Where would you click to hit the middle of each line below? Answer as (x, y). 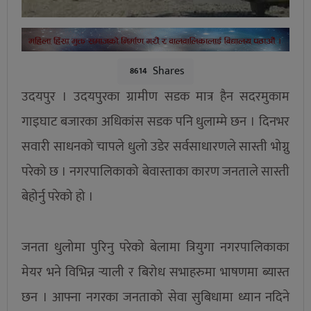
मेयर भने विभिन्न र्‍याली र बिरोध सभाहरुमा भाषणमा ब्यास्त (155, 273)
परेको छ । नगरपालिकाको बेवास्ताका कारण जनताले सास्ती (155, 171)
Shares (168, 71)
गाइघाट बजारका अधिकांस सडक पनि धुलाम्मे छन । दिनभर (155, 121)
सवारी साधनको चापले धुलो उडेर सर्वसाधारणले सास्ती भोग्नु (155, 146)
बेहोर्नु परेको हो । (58, 196)
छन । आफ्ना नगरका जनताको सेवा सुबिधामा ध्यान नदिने (155, 298)
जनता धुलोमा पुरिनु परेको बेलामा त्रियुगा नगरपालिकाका (155, 248)
